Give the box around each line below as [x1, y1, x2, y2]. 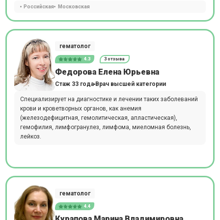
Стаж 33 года [55, 80, 94, 87]
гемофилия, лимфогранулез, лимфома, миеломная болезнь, [20, 123, 191, 131]
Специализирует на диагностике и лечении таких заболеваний [20, 95, 198, 103]
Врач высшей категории [95, 80, 166, 87]
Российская [24, 3, 54, 10]
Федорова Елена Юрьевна [55, 67, 159, 77]
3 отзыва [104, 56, 125, 62]
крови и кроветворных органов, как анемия [20, 105, 141, 112]
